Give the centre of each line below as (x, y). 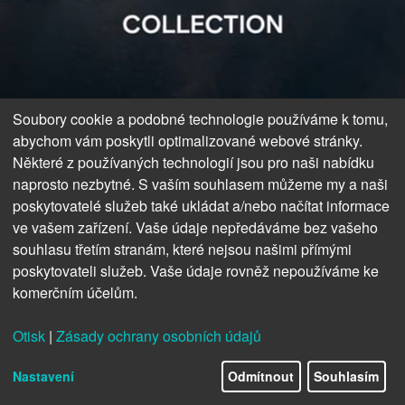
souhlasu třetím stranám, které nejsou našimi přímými (182, 249)
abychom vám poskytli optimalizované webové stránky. (188, 140)
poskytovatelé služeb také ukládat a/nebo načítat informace (201, 205)
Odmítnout (261, 377)
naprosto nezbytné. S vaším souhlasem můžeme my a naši (200, 184)
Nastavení (43, 377)
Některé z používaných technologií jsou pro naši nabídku (193, 162)
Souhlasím (347, 377)
